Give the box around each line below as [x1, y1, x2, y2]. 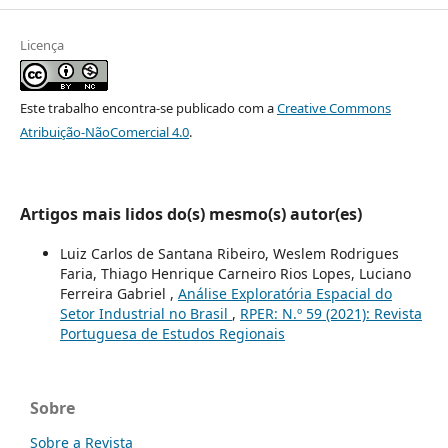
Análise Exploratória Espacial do [177, 283, 392, 303]
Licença [19, 35, 64, 54]
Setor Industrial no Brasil [59, 303, 232, 323]
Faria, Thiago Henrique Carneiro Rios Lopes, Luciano [59, 263, 411, 283]
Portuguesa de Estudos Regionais [59, 323, 285, 343]
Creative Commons [276, 98, 391, 117]
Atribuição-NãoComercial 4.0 [19, 122, 189, 141]
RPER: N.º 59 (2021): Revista [239, 303, 422, 323]
